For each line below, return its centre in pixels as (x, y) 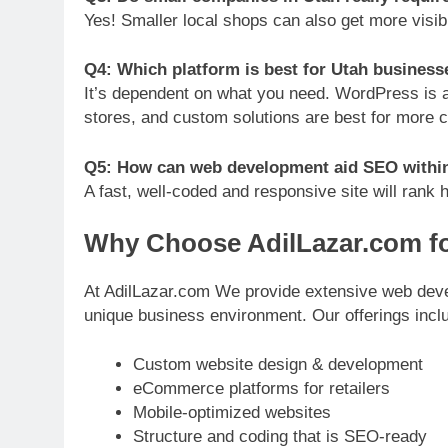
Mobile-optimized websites (231, 412)
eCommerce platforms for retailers (261, 388)
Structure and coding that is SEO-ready (279, 436)
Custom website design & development (277, 364)
